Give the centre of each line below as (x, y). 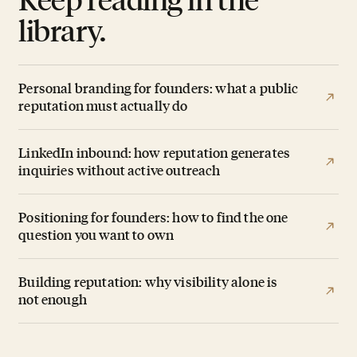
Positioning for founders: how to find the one (153, 217)
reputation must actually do (103, 106)
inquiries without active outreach (120, 170)
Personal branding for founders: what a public (159, 88)
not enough (53, 299)
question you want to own (96, 235)
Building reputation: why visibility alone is (148, 282)
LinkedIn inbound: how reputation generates (155, 153)
